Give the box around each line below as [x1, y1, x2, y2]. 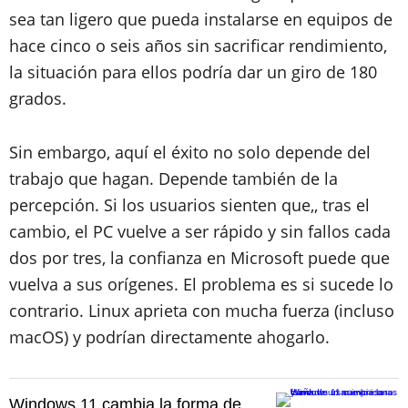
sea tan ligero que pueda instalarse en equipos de [9, 7, 393, 30]
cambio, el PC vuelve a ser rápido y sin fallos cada [9, 219, 391, 242]
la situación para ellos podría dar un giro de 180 [9, 60, 377, 83]
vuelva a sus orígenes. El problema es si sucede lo [9, 272, 393, 295]
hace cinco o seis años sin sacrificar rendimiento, [9, 34, 387, 56]
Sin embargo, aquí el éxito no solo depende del [9, 140, 371, 163]
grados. [9, 87, 66, 109]
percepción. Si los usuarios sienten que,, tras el [9, 193, 370, 216]
